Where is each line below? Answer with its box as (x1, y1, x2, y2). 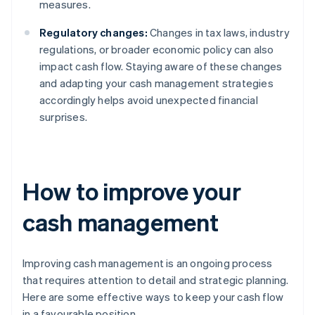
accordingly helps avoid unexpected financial (39, 93, 258, 108)
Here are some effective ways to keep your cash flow (22, 290, 284, 304)
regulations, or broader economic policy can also (39, 42, 274, 57)
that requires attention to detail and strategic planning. (22, 273, 289, 288)
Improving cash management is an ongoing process (22, 256, 273, 271)
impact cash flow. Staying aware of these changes (39, 59, 283, 74)
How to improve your (22, 176, 242, 207)
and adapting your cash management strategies (39, 76, 274, 91)
